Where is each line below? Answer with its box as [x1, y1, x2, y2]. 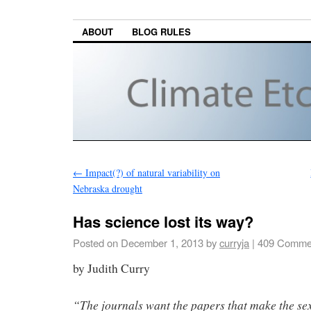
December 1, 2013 [121, 235, 203, 251]
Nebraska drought [73, 182, 142, 196]
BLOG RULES [132, 25, 191, 39]
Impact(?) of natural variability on [83, 166, 220, 180]
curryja [219, 235, 249, 251]
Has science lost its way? [73, 210, 253, 233]
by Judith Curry [73, 260, 150, 276]
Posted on [73, 235, 118, 251]
